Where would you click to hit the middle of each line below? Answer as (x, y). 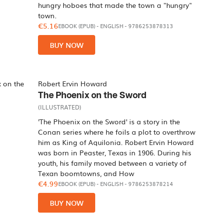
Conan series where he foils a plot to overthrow (117, 132)
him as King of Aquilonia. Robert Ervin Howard (116, 142)
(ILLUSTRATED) (60, 107)
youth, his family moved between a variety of (112, 163)
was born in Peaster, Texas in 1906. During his (115, 152)
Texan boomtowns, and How (86, 173)
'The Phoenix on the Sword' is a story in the (109, 121)
